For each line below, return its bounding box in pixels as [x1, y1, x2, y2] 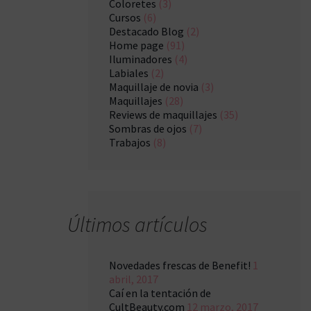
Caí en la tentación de [109, 286, 211, 300]
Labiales [109, 66, 149, 80]
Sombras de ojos [109, 121, 187, 135]
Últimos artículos [67, 211, 208, 237]
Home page [109, 38, 164, 52]
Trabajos [109, 135, 151, 149]
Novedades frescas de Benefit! [109, 258, 251, 272]
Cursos [109, 10, 141, 24]
